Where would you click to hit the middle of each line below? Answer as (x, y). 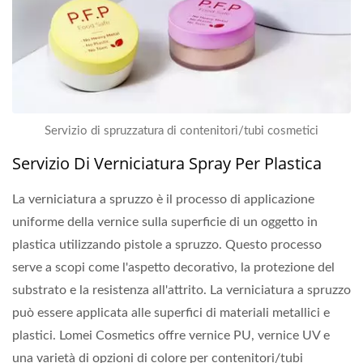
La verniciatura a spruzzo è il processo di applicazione (163, 199)
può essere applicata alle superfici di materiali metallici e (171, 312)
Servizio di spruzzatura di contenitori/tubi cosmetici (181, 130)
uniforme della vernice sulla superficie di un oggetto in (165, 222)
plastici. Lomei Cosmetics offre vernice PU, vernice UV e (171, 335)
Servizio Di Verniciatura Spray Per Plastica (167, 163)
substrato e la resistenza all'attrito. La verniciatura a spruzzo (181, 290)
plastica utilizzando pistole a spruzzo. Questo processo (167, 244)
